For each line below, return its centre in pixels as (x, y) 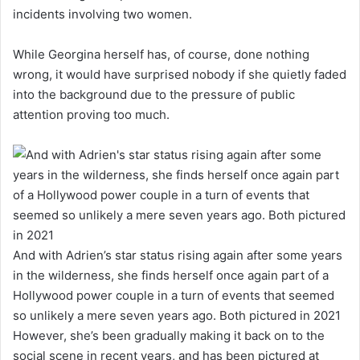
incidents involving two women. (104, 14)
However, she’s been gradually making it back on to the (169, 335)
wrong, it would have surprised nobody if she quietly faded (180, 74)
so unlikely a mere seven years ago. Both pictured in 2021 (177, 315)
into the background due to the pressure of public (154, 94)
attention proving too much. (93, 114)
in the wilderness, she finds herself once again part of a (171, 275)
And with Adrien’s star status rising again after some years (178, 255)
